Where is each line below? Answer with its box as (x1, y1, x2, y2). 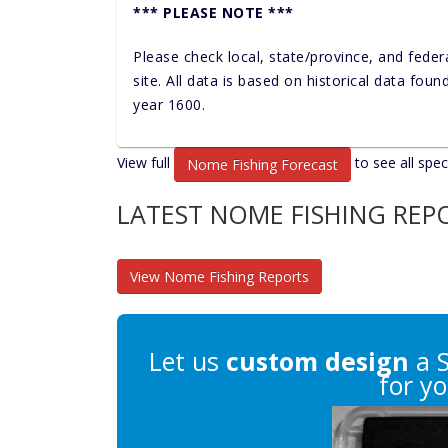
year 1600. (133, 95, 205, 114)
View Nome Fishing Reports (130, 267, 309, 286)
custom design (226, 344, 409, 378)
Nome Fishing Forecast (187, 155, 338, 174)
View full (117, 153, 174, 173)
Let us (149, 344, 226, 378)
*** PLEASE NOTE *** (133, 3, 294, 22)
